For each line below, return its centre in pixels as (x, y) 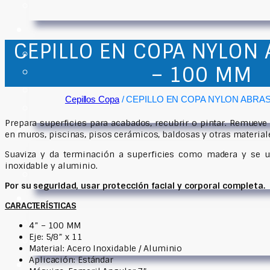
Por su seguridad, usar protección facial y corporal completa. (135, 186)
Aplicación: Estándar (71, 260)
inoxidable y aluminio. (51, 166)
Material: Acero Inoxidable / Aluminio (106, 249)
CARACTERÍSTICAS (41, 206)
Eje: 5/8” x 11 (56, 237)
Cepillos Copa (92, 99)
